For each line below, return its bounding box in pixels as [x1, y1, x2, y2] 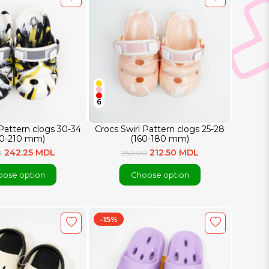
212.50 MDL [149, 147, 199, 159]
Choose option [130, 170, 189, 180]
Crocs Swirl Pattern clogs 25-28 [95, 123, 225, 134]
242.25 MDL [4, 147, 55, 159]
